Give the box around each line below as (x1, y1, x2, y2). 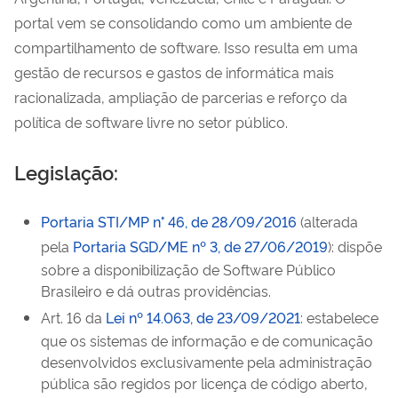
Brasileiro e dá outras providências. (41, 280, 271, 300)
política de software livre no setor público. (14, 111, 288, 131)
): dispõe (328, 235, 382, 256)
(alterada (297, 211, 358, 231)
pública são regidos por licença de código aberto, (41, 372, 368, 393)
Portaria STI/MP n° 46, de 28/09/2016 (41, 211, 297, 231)
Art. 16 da (41, 306, 106, 327)
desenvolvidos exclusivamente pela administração (41, 351, 372, 371)
